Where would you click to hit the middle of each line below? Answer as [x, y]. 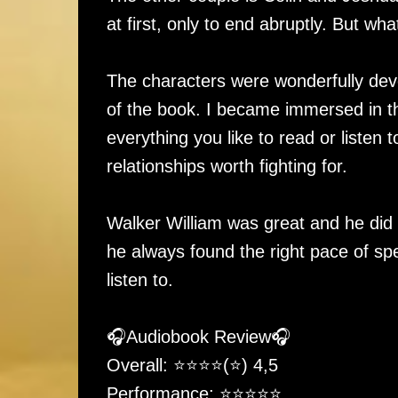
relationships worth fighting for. [229, 166]
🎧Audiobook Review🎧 [198, 337]
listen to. [139, 280]
